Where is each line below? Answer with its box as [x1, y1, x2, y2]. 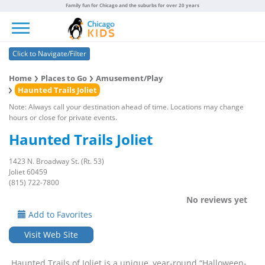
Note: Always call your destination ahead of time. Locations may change [9, 102, 244, 112]
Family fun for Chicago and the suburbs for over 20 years [66, 2, 199, 8]
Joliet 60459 [9, 167, 47, 177]
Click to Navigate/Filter [12, 49, 86, 59]
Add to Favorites [26, 209, 92, 220]
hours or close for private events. [9, 112, 117, 122]
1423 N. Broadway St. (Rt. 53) [9, 156, 104, 166]
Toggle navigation [20, 13, 62, 24]
